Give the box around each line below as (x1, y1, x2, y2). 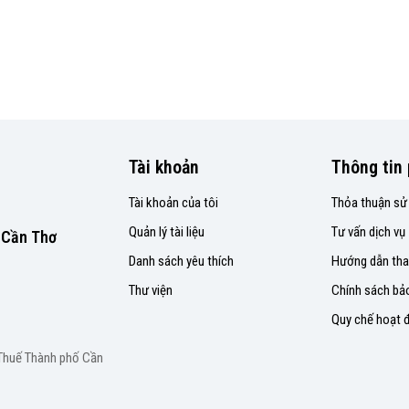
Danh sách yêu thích (129, 253, 234, 269)
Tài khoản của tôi (129, 194, 218, 211)
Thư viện (129, 282, 173, 299)
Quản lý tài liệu (129, 224, 204, 240)
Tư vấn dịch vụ (330, 224, 405, 240)
